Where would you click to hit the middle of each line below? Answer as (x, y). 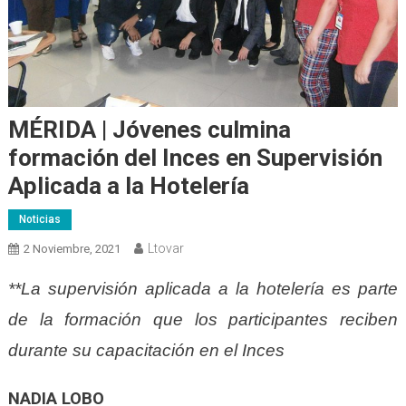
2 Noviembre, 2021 (72, 248)
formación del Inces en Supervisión (195, 157)
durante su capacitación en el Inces (146, 350)
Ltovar (165, 248)
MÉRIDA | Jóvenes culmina (149, 129)
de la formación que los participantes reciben (203, 319)
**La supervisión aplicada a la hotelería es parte (203, 288)
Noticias (39, 219)
